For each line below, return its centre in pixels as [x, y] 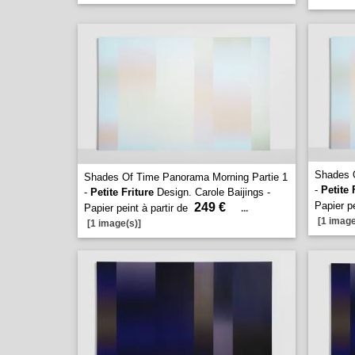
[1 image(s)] [114, 223]
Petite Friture [122, 192]
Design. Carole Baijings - [212, 192]
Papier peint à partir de [137, 208]
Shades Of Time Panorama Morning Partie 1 [186, 177]
